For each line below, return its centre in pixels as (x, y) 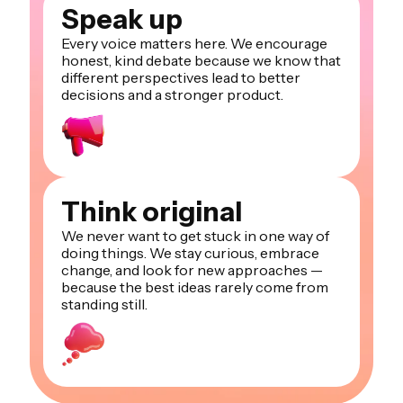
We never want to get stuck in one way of (195, 235)
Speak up (122, 19)
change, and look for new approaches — (192, 269)
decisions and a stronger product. (172, 94)
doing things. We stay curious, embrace (190, 252)
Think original (152, 211)
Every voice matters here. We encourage (194, 43)
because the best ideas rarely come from (195, 287)
